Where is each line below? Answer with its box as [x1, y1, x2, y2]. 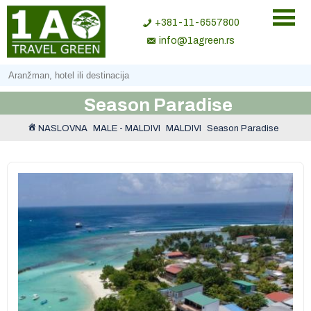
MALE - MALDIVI [92, 124, 160, 133]
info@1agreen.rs [159, 35, 235, 46]
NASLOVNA [37, 124, 87, 133]
